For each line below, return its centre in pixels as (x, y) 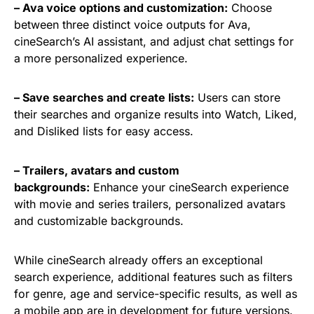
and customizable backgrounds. (99, 221)
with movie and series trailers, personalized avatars (150, 204)
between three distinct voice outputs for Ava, (132, 25)
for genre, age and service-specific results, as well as (156, 294)
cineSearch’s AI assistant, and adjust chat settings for (154, 41)
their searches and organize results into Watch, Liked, (156, 114)
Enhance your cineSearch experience (189, 187)
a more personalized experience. (101, 58)
